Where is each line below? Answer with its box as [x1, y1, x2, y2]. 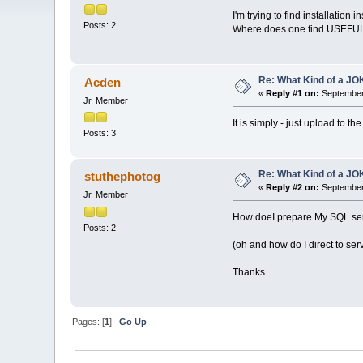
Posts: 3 [83, 128, 117, 139]
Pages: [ [72, 317, 105, 327]
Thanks [232, 267, 265, 279]
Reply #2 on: [266, 182, 320, 193]
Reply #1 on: [266, 88, 320, 99]
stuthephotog [83, 169, 160, 184]
